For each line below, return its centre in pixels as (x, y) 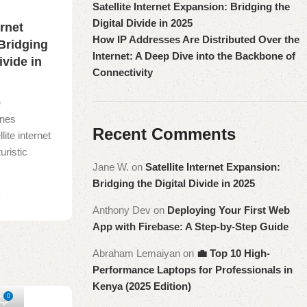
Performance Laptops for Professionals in (192, 270)
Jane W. (110, 167)
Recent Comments (164, 134)
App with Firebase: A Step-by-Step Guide (190, 226)
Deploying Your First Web (228, 210)
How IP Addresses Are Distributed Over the (196, 39)
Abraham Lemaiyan (136, 253)
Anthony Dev (121, 210)
